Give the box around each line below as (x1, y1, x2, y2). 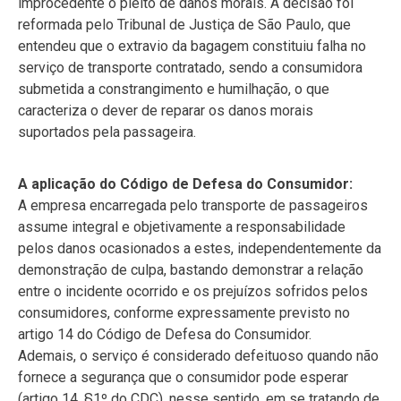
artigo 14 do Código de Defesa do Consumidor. (18, 326, 311, 343)
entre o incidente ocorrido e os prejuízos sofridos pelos (18, 283, 368, 300)
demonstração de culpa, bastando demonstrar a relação (18, 261, 363, 278)
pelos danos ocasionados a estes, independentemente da (18, 240, 381, 257)
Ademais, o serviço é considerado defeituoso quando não (18, 347, 379, 364)
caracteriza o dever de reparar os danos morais (18, 102, 313, 119)
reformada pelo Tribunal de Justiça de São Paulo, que (18, 16, 351, 33)
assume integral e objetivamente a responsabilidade (18, 218, 346, 235)
